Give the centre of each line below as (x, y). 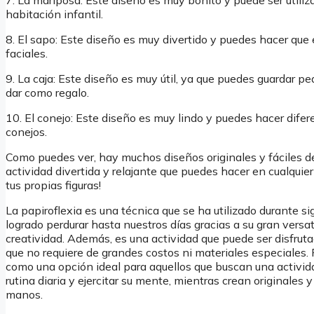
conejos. (26, 132)
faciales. (27, 54)
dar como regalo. (47, 93)
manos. (24, 295)
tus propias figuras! (53, 185)
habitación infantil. (54, 14)
